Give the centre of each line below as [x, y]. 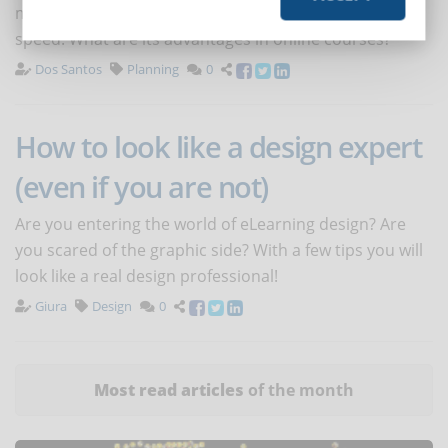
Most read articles [169, 390]
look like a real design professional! [146, 276]
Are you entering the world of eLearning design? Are [210, 224]
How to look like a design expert [218, 147]
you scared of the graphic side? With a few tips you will [219, 250]
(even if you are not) [141, 187]
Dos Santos [68, 69]
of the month [299, 390]
